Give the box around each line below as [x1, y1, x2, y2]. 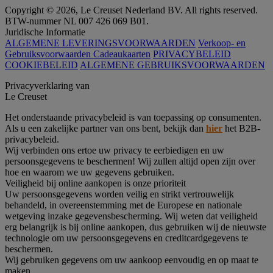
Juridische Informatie [5, 26, 85, 37]
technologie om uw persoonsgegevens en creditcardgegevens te [5, 232, 248, 243]
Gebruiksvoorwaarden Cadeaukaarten [5, 48, 151, 59]
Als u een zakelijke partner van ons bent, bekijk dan [5, 122, 206, 133]
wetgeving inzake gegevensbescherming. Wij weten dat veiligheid [5, 210, 258, 221]
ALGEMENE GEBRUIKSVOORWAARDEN [80, 59, 265, 70]
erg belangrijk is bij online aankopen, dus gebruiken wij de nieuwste [5, 221, 266, 232]
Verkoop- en [198, 37, 246, 48]
